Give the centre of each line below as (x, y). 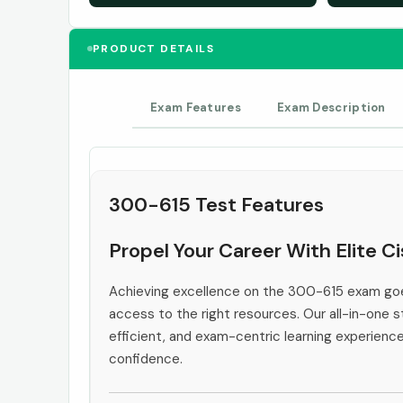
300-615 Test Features (216, 204)
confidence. (146, 358)
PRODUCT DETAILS (153, 48)
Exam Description (331, 107)
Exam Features (196, 107)
